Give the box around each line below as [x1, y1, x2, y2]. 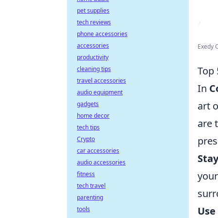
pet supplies [77, 6, 109, 15]
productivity [77, 53, 109, 61]
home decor [77, 111, 109, 120]
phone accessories [77, 30, 127, 38]
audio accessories [77, 158, 126, 166]
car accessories [77, 146, 119, 155]
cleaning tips [77, 65, 111, 73]
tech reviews [77, 18, 111, 26]
